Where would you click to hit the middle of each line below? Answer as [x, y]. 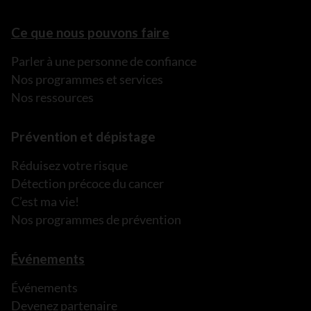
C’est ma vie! [45, 201]
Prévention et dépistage [83, 136]
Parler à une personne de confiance [104, 61]
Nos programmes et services [87, 79]
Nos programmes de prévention [96, 219]
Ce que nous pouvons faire [90, 32]
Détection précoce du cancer [87, 183]
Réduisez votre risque [69, 165]
